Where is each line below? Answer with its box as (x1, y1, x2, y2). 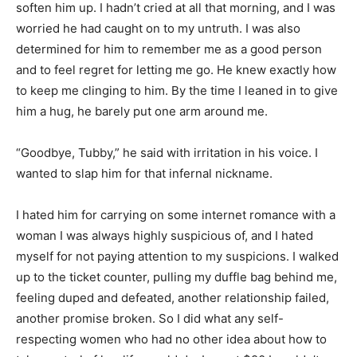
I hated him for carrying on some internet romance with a (16, 206, 335, 222)
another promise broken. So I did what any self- (16, 310, 284, 326)
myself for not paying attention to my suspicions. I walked (16, 248, 339, 264)
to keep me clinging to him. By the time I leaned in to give (16, 82, 338, 98)
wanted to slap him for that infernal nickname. (16, 165, 273, 181)
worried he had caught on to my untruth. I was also (16, 20, 300, 36)
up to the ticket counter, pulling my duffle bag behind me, (16, 269, 337, 284)
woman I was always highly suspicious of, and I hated (16, 227, 313, 243)
